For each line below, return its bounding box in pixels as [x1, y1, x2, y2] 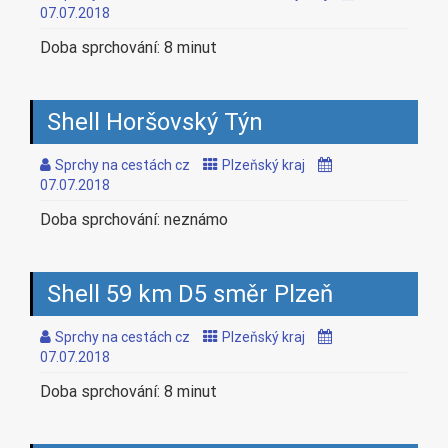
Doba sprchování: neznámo [40, 210, 228, 230]
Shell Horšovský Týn [47, 108, 263, 137]
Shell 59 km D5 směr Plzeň [47, 280, 333, 309]
